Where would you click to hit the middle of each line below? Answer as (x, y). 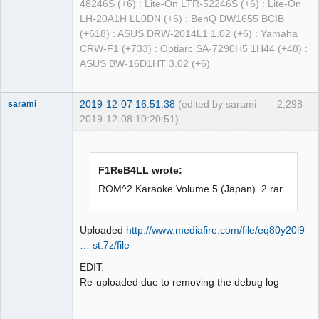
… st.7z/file (105, 245)
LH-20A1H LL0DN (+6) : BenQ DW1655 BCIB (182, 19)
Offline (32, 147)
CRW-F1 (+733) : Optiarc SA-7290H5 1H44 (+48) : (194, 49)
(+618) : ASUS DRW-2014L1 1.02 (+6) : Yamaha (189, 34)
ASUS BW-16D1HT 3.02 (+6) (145, 64)
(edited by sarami (217, 104)
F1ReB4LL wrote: (141, 171)
